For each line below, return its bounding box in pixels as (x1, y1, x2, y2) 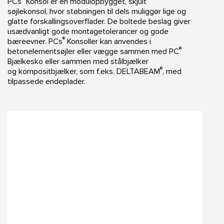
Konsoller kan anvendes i (65, 36, 151, 47)
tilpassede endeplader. (7, 76, 85, 87)
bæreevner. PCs (7, 36, 62, 47)
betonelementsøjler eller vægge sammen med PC (7, 46, 179, 57)
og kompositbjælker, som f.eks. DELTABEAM (7, 66, 160, 77)
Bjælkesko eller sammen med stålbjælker (7, 56, 148, 67)
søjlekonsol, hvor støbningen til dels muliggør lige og (7, 6, 186, 17)
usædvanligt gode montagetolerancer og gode (7, 26, 168, 37)
